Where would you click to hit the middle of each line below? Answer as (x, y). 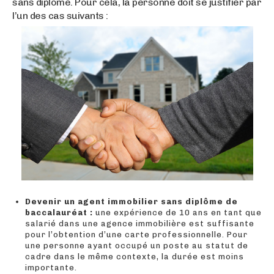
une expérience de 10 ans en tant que (177, 213)
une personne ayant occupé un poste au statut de (137, 246)
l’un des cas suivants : (60, 15)
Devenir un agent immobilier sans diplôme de (131, 202)
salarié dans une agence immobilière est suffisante (140, 224)
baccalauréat (56, 213)
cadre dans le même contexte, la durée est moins (135, 257)
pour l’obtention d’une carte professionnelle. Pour (136, 235)
